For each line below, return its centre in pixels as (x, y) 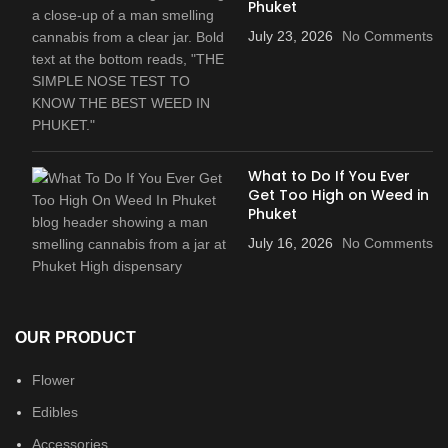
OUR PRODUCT (75, 337)
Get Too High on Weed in (338, 194)
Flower (53, 379)
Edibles (55, 411)
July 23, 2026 (290, 35)
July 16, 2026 (290, 242)
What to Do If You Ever (328, 175)
